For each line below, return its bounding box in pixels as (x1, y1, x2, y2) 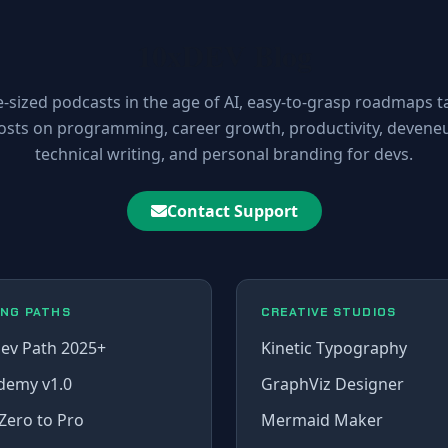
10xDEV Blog (136, 32, 312, 77)
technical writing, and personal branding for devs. (35, 142, 413, 165)
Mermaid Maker (261, 408, 383, 431)
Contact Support (166, 199, 298, 222)
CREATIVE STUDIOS (261, 303, 397, 320)
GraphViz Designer (261, 372, 404, 395)
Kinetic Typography (261, 336, 407, 359)
